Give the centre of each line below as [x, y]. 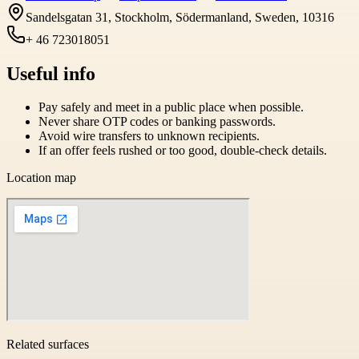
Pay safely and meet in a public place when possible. [171, 107]
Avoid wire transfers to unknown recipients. [149, 136]
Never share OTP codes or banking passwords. [157, 122]
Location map [41, 178]
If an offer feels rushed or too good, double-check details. [183, 151]
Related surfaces [48, 345]
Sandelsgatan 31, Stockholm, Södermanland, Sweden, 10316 [180, 17]
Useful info [51, 73]
